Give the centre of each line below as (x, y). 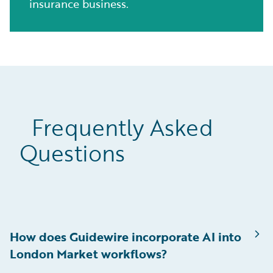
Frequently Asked (116, 128)
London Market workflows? (88, 254)
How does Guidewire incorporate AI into (126, 237)
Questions (72, 153)
